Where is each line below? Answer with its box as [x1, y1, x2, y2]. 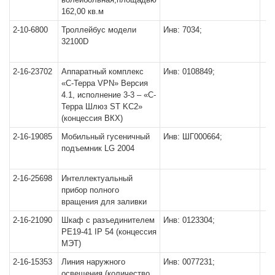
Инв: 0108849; [163, 66, 215, 76]
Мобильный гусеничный [61, 131, 150, 141]
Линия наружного [61, 257, 125, 266]
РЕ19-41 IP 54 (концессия [61, 227, 157, 236]
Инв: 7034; [163, 25, 202, 34]
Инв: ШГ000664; [163, 131, 222, 141]
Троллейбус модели [61, 25, 136, 34]
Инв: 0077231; [163, 257, 215, 266]
